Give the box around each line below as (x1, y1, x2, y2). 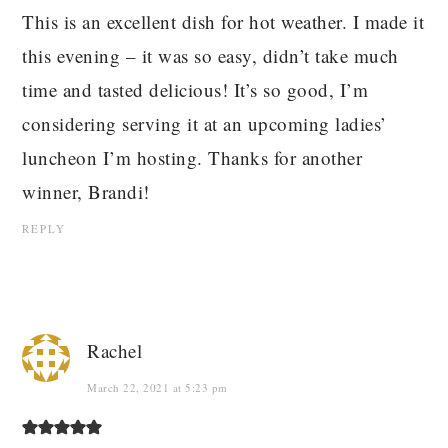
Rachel (87, 337, 143, 363)
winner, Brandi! (22, 178, 150, 204)
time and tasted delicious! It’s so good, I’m (22, 76, 369, 102)
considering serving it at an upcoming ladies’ (22, 110, 387, 136)
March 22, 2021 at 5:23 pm (87, 379, 228, 395)
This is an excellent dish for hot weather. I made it (22, 8, 425, 34)
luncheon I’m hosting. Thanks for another (22, 144, 363, 170)
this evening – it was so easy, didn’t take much (22, 42, 399, 68)
